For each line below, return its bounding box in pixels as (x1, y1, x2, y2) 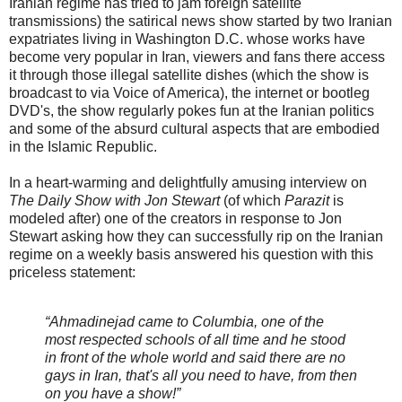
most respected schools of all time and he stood (45, 332, 345, 348)
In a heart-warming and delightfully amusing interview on (9, 174, 367, 190)
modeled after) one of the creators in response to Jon (9, 210, 342, 226)
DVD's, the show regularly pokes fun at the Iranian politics (9, 102, 374, 118)
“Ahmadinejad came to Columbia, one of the (45, 314, 324, 330)
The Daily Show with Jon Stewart (9, 192, 220, 208)
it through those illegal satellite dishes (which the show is (9, 66, 369, 83)
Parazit (284, 192, 329, 208)
